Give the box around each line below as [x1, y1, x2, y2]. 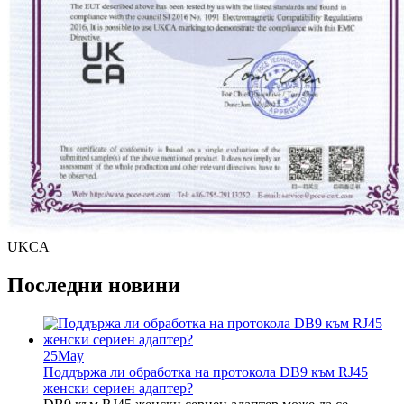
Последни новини [7, 273, 180, 298]
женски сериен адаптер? [43, 381, 193, 397]
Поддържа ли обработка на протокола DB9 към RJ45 [43, 364, 368, 381]
